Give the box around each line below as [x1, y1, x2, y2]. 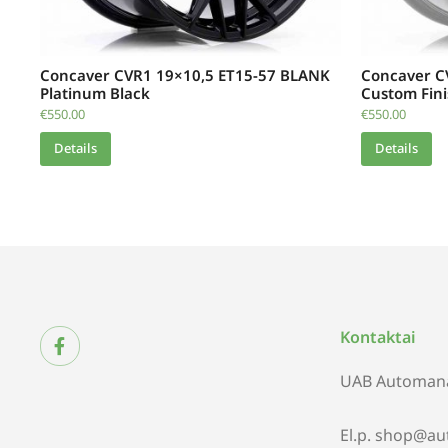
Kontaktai [340, 325, 416, 348]
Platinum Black [40, 82, 150, 103]
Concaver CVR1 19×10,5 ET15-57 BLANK [40, 64, 330, 85]
